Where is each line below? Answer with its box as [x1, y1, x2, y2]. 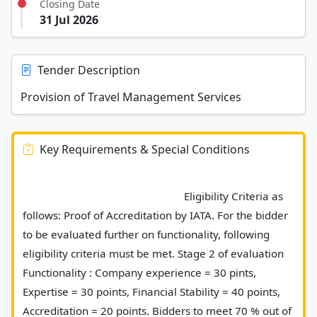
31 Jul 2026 [40, 11, 98, 28]
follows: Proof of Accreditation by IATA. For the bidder [23, 207, 288, 222]
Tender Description [38, 62, 140, 78]
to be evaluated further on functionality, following [23, 226, 270, 241]
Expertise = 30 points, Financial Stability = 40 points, [23, 284, 280, 299]
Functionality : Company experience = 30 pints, [23, 265, 256, 279]
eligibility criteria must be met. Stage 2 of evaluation [23, 246, 284, 260]
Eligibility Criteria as [23, 188, 181, 203]
